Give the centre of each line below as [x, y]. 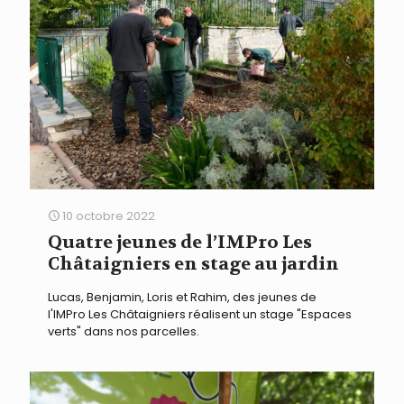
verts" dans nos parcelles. [124, 332]
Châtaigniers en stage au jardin [193, 264]
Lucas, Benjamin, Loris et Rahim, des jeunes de [182, 298]
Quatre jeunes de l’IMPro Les [180, 243]
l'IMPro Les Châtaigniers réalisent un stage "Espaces [200, 315]
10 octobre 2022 [109, 216]
